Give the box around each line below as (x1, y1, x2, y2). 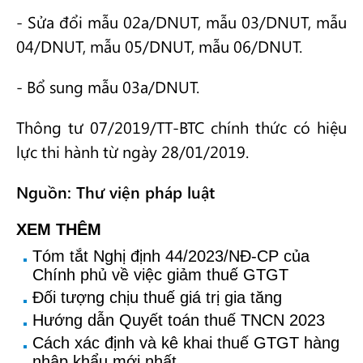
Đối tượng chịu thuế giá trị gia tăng (32, 288, 282, 306)
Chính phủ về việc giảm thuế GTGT (32, 266, 288, 284)
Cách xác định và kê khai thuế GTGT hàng (32, 334, 340, 352)
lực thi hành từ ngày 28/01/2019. (16, 140, 249, 162)
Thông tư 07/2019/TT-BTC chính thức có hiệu (16, 116, 347, 138)
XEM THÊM (16, 220, 101, 238)
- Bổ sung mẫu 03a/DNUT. (16, 75, 199, 97)
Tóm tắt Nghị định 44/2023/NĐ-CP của (32, 247, 310, 265)
